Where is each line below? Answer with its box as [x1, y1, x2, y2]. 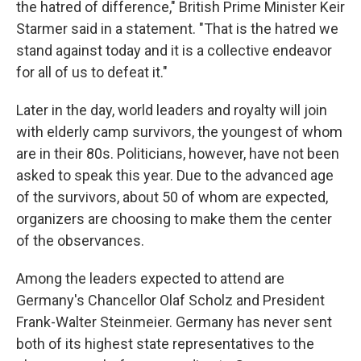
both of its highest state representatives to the [16, 335, 314, 352]
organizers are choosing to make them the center [16, 210, 332, 227]
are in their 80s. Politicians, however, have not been [16, 145, 339, 162]
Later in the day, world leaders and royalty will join [16, 102, 327, 118]
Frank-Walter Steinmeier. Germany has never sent [16, 313, 332, 330]
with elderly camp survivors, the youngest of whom [16, 123, 342, 140]
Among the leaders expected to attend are [16, 270, 284, 287]
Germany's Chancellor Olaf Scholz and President [16, 292, 325, 309]
